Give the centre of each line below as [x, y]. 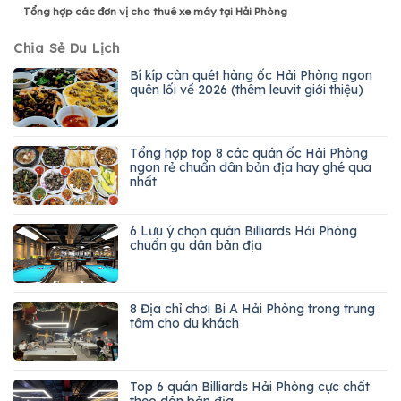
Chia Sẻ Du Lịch [67, 48]
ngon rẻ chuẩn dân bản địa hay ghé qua [251, 167]
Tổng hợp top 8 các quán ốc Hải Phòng [249, 153]
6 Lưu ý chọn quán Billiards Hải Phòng [243, 230]
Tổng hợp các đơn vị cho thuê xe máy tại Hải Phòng [155, 12]
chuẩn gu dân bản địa [196, 245]
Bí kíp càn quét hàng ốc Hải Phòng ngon [251, 75]
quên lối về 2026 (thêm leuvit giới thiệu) [247, 89]
